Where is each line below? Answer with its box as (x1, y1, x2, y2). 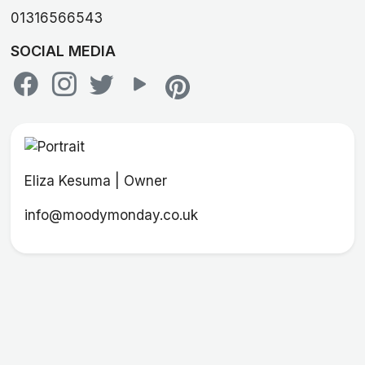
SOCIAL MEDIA (10, 42, 116, 60)
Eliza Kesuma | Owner (24, 173, 167, 190)
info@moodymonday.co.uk (24, 207, 198, 224)
